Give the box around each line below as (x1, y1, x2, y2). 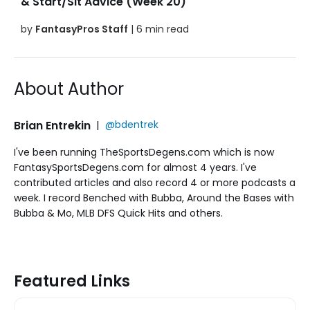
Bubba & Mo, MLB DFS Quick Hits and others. (14, 206, 223, 221)
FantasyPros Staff (35, 22, 128, 37)
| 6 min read (128, 22, 189, 37)
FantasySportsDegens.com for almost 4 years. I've (14, 161, 257, 175)
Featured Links (14, 271, 130, 293)
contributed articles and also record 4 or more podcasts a (14, 176, 295, 190)
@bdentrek (105, 118, 158, 132)
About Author (14, 77, 124, 101)
